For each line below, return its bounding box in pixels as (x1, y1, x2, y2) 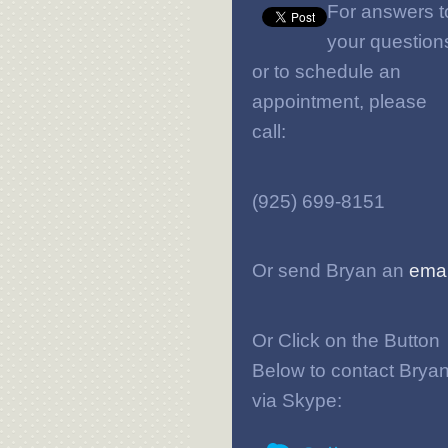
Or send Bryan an (252, 260, 409, 281)
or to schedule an (252, 61, 401, 82)
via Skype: (252, 389, 342, 411)
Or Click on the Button (252, 329, 440, 351)
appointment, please (252, 91, 427, 112)
